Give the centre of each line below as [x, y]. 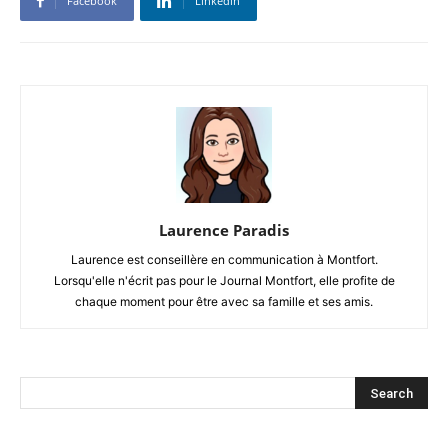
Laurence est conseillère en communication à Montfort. [224, 259]
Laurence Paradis [224, 229]
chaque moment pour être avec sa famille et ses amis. [224, 301]
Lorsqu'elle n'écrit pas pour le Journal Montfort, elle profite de [224, 280]
